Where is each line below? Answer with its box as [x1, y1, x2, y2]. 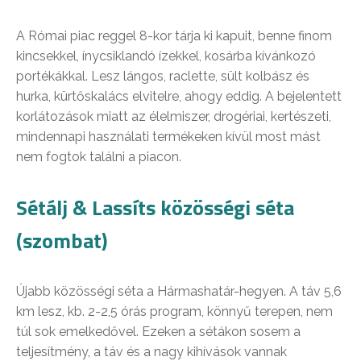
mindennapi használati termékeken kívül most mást [16, 129, 321, 145]
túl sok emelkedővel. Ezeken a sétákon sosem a [16, 324, 301, 340]
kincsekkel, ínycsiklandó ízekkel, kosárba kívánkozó [16, 48, 316, 64]
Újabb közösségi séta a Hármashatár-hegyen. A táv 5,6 [16, 284, 342, 300]
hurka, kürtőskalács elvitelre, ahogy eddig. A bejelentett [16, 89, 342, 105]
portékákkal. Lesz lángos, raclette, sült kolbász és [16, 68, 309, 85]
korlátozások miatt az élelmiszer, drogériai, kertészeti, [16, 109, 331, 125]
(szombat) [16, 225, 108, 257]
